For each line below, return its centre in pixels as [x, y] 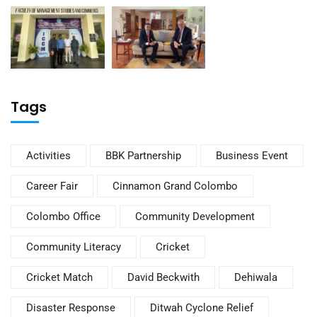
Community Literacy [74, 247]
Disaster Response [71, 308]
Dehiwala [256, 278]
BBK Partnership [143, 156]
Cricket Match [59, 278]
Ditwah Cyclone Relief [202, 308]
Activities [48, 156]
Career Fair [52, 186]
